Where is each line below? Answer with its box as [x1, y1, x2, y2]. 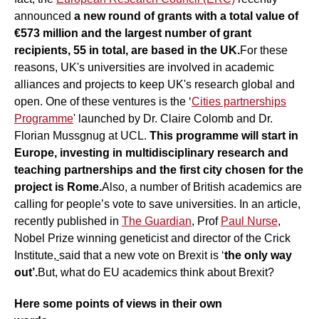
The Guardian [122, 214, 192, 227]
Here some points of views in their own [14, 297, 222, 310]
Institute [14, 249, 53, 261]
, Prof [192, 214, 221, 227]
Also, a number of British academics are [102, 180, 302, 193]
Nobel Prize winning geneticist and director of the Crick [14, 231, 291, 244]
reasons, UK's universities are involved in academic [14, 61, 274, 73]
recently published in [14, 214, 122, 227]
